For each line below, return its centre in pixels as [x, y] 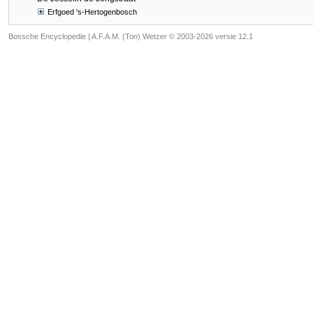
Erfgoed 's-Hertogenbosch [92, 12]
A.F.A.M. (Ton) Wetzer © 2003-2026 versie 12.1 [172, 37]
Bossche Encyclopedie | [50, 37]
